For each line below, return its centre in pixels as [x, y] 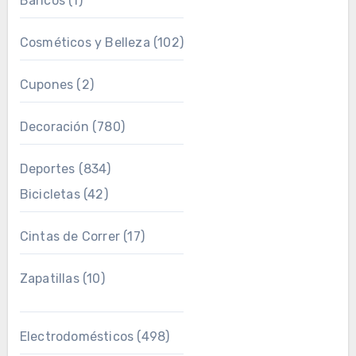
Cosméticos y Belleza [85, 43]
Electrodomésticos [77, 337]
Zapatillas [49, 279]
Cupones [46, 85]
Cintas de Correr [70, 236]
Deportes [47, 169]
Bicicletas [50, 194]
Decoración [54, 127]
